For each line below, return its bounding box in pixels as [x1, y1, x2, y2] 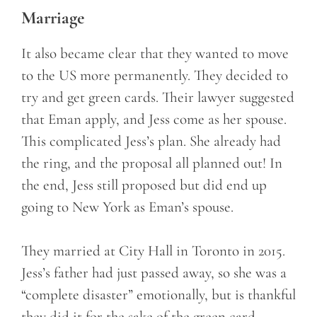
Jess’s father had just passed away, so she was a [21, 264, 287, 282]
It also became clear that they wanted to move [21, 44, 289, 62]
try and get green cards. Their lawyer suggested [21, 88, 294, 106]
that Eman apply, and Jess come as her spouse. [21, 110, 287, 128]
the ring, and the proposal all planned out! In [21, 154, 282, 172]
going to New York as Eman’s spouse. [21, 197, 234, 216]
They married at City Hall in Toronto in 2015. [21, 242, 285, 260]
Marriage [21, 6, 84, 28]
